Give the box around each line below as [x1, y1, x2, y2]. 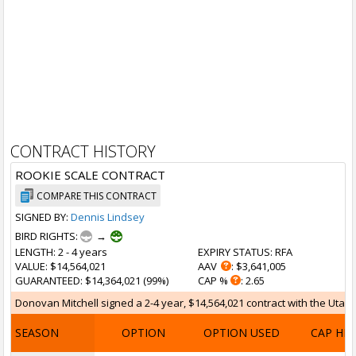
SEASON [15, 325, 59, 340]
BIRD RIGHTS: [15, 229, 80, 243]
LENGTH [15, 245, 53, 259]
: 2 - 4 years [53, 245, 107, 259]
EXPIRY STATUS [198, 245, 270, 259]
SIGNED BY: [15, 210, 71, 224]
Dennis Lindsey [71, 210, 145, 224]
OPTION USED [203, 325, 280, 340]
